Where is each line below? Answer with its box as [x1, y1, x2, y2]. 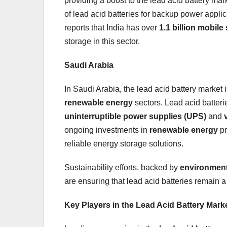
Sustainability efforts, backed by [64, 163, 180, 172]
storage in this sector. [64, 36, 140, 46]
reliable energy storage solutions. [64, 139, 183, 148]
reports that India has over [64, 23, 159, 32]
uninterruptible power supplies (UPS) [64, 111, 206, 121]
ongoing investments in [64, 125, 149, 134]
